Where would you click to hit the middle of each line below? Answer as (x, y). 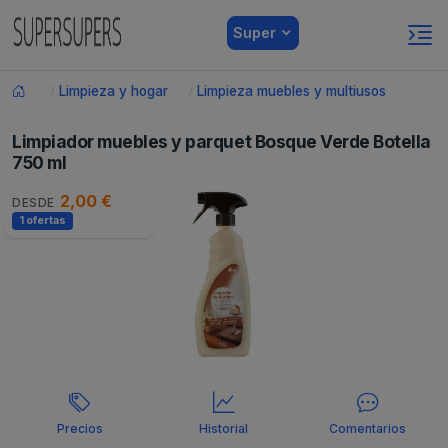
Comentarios (368, 428)
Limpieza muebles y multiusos (291, 91)
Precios (79, 428)
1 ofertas (42, 220)
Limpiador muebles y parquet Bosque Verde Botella (221, 141)
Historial (224, 428)
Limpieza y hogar (113, 91)
